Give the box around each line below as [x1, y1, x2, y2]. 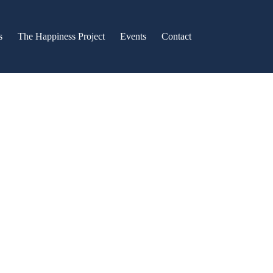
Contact [161, 31, 191, 41]
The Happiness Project [17, 31, 105, 41]
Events [119, 31, 146, 41]
